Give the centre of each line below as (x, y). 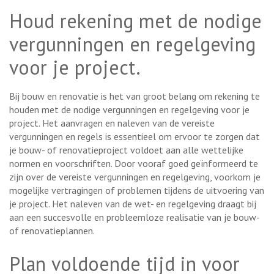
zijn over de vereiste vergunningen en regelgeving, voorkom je (135, 176)
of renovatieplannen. (52, 230)
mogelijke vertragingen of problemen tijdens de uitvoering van (137, 190)
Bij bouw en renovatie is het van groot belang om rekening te (135, 96)
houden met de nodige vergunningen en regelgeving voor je (129, 109)
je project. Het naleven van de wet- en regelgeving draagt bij (133, 203)
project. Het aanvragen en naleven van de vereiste (112, 123)
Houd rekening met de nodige (135, 20)
